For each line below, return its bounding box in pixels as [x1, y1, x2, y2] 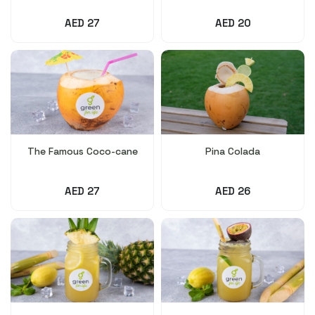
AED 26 [215, 184, 250, 198]
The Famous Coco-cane [27, 144, 138, 157]
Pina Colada [205, 144, 260, 157]
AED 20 [214, 15, 251, 30]
